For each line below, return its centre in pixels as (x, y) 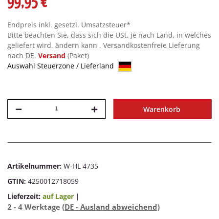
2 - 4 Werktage (35, 207)
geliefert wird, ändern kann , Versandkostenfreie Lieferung (104, 45)
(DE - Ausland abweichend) (111, 207)
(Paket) (78, 55)
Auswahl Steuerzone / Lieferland (62, 66)
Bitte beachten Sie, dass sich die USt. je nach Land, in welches (109, 35)
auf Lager (58, 197)
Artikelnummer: (35, 166)
